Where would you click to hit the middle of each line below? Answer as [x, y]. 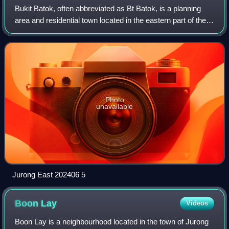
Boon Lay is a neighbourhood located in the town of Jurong [112, 222]
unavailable [114, 107]
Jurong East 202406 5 [49, 175]
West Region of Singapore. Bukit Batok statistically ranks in [113, 32]
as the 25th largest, [47, 44]
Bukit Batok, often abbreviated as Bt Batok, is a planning [108, 9]
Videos [197, 203]
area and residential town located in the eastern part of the [111, 20]
